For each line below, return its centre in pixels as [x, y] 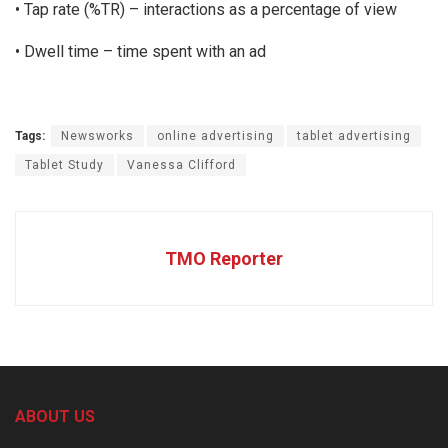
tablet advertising [354, 135]
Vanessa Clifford [181, 164]
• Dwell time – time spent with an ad [140, 51]
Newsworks [97, 135]
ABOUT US [55, 416]
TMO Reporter [224, 258]
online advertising [215, 135]
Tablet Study [64, 164]
